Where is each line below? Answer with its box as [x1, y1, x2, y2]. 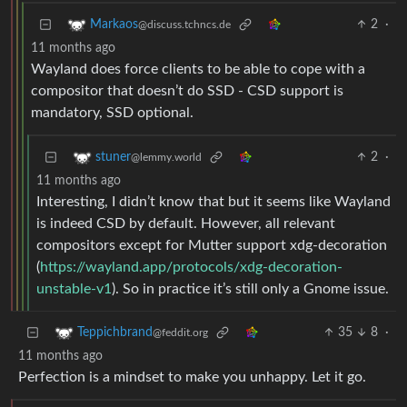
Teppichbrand [77, 326, 153, 340]
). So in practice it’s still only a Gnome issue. [112, 282, 389, 297]
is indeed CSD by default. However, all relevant [36, 216, 335, 232]
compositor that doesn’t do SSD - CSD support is [31, 84, 343, 99]
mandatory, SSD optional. [31, 105, 194, 121]
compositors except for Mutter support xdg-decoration [36, 238, 387, 253]
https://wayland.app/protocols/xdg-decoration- [40, 260, 342, 275]
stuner [95, 151, 131, 164]
